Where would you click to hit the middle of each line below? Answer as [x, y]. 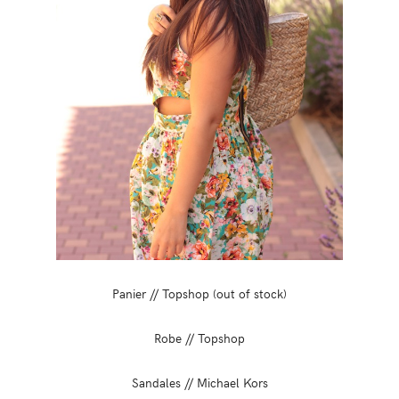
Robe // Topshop [199, 337]
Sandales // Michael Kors [199, 382]
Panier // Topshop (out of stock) [199, 293]
